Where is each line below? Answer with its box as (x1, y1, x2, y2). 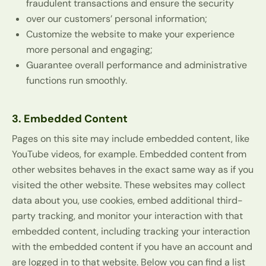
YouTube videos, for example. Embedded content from (12, 148, 246, 161)
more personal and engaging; (26, 43, 153, 56)
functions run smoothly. (26, 74, 127, 87)
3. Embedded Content (12, 112, 128, 126)
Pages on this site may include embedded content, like (12, 132, 249, 145)
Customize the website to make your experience (26, 28, 235, 41)
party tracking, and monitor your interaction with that (12, 210, 243, 223)
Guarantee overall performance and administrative (26, 59, 247, 72)
